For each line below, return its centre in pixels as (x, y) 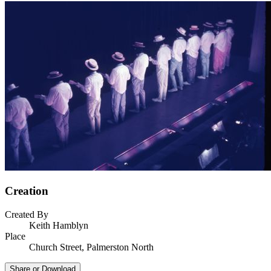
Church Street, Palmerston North (91, 247)
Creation (27, 191)
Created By (27, 214)
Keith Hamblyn (59, 225)
